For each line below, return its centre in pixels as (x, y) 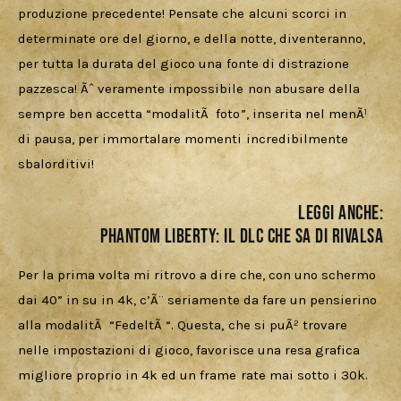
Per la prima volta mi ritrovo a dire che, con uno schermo (199, 275)
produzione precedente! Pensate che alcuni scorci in (184, 14)
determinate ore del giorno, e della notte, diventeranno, (193, 39)
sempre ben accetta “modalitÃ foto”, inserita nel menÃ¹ (194, 114)
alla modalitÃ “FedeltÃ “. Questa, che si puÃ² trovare (184, 325)
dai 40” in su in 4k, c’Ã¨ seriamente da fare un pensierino (199, 300)
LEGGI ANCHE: (341, 213)
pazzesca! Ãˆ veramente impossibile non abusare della (191, 89)
